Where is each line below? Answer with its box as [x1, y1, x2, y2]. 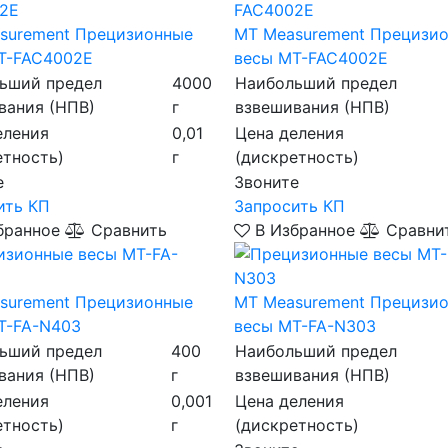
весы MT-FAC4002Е [233, 47, 388, 68]
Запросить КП [233, 195, 345, 216]
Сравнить [86, 219, 167, 240]
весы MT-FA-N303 [233, 315, 376, 336]
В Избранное [249, 219, 360, 240]
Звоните [233, 171, 299, 192]
